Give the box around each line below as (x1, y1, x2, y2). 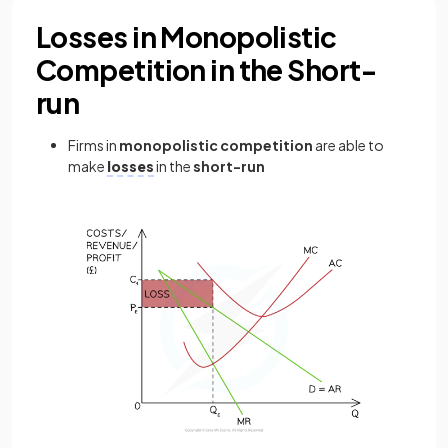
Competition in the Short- (36, 51, 377, 87)
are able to (313, 135, 384, 154)
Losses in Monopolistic (36, 18, 337, 54)
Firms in (68, 135, 119, 154)
